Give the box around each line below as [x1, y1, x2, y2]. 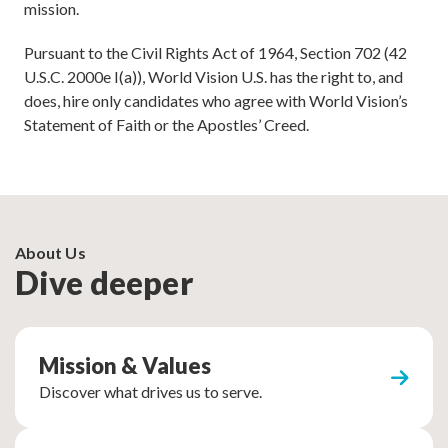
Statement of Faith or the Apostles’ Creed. [24, 115, 309, 134]
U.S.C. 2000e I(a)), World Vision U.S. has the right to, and [24, 67, 403, 86]
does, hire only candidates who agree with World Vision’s [24, 91, 408, 110]
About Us [15, 243, 86, 262]
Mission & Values [39, 352, 211, 379]
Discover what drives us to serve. [39, 382, 262, 401]
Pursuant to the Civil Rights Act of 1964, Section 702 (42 [24, 43, 407, 62]
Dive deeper [15, 263, 193, 302]
